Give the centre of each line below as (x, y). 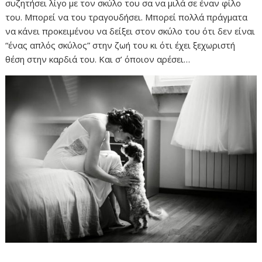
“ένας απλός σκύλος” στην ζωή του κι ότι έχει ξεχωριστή (120, 45)
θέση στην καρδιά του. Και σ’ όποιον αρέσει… (98, 59)
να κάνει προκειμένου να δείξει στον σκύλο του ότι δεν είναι (130, 31)
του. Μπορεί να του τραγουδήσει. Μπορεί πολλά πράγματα (127, 17)
